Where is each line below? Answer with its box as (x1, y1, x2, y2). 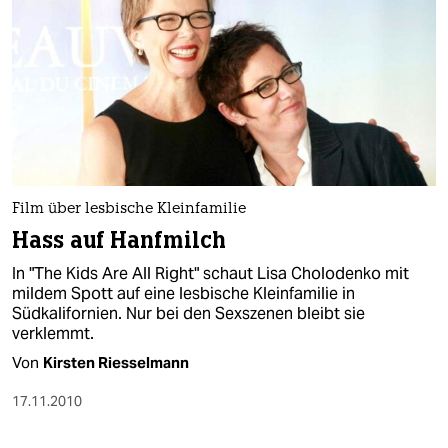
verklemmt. (12, 323, 94, 345)
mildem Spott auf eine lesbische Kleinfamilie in (12, 283, 355, 305)
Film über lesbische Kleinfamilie (12, 202, 246, 218)
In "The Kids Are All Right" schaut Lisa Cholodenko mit (12, 263, 409, 285)
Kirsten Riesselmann (43, 353, 189, 373)
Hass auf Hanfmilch (12, 226, 227, 256)
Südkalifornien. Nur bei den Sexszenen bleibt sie (12, 303, 365, 325)
